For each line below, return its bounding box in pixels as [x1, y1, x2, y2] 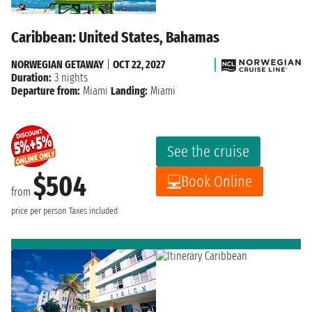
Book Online [181, 172, 252, 192]
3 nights [52, 71, 88, 85]
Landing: [111, 84, 148, 98]
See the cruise [167, 142, 249, 162]
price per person [11, 205, 66, 217]
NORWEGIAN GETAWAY [11, 58, 104, 72]
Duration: [11, 71, 52, 85]
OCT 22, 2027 [113, 58, 165, 72]
